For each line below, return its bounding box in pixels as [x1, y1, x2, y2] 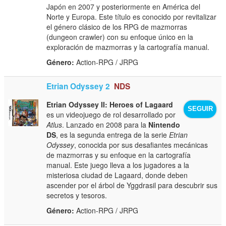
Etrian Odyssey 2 [46, 80, 110, 92]
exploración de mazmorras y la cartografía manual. [46, 41, 210, 52]
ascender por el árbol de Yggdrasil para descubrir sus [46, 180, 218, 190]
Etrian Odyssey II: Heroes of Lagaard [46, 99, 174, 109]
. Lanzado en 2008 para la [62, 119, 149, 130]
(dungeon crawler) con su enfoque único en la [46, 31, 194, 42]
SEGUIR [187, 105, 213, 113]
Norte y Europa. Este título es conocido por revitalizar [46, 11, 217, 22]
